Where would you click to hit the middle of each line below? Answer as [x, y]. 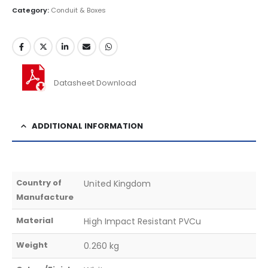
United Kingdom [118, 183]
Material [35, 220]
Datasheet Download [95, 83]
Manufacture [45, 197]
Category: [31, 10]
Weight [32, 245]
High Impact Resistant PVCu [143, 221]
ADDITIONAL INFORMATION [87, 126]
